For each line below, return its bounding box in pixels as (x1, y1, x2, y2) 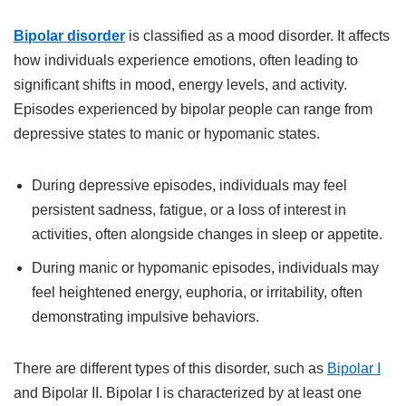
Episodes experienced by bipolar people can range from (14, 101, 372, 117)
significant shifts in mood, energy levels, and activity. (14, 77, 347, 92)
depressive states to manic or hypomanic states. (14, 126, 320, 141)
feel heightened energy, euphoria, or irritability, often (32, 285, 362, 300)
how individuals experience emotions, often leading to (14, 53, 358, 68)
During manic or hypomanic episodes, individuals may (32, 260, 379, 275)
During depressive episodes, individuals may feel (32, 178, 347, 193)
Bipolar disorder (14, 28, 125, 43)
